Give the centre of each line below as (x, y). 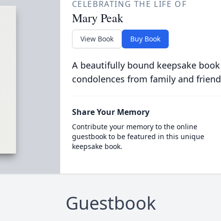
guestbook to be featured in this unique (138, 136)
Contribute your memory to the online (134, 127)
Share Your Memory (110, 112)
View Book (97, 39)
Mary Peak (97, 18)
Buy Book (145, 39)
